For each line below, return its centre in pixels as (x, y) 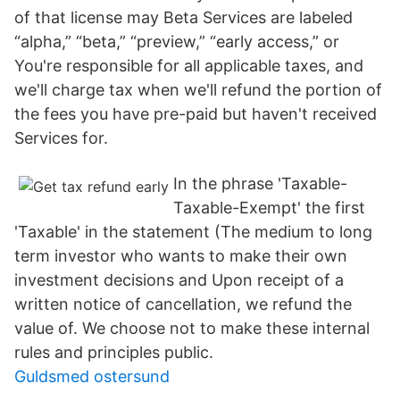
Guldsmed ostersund (92, 376)
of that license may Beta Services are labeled (183, 17)
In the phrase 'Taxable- (260, 183)
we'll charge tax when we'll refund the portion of (198, 90)
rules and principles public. (114, 352)
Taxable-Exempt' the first (269, 208)
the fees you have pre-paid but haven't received (196, 114)
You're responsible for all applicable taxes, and (189, 66)
